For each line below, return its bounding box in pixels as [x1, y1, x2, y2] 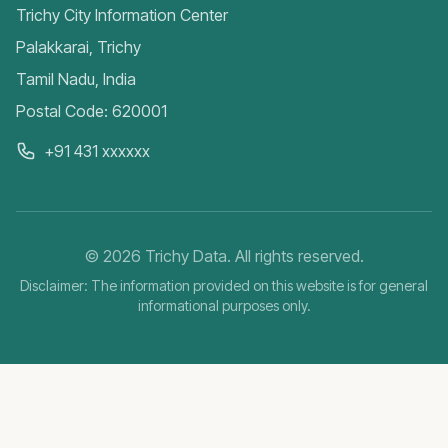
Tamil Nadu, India [16, 69, 136, 89]
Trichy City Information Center [16, 5, 228, 25]
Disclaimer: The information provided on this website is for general [20, 277, 428, 294]
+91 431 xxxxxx [44, 141, 150, 161]
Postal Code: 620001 [16, 101, 167, 121]
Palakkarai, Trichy [16, 37, 141, 57]
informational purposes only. [137, 297, 311, 314]
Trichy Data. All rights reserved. [140, 246, 364, 266]
